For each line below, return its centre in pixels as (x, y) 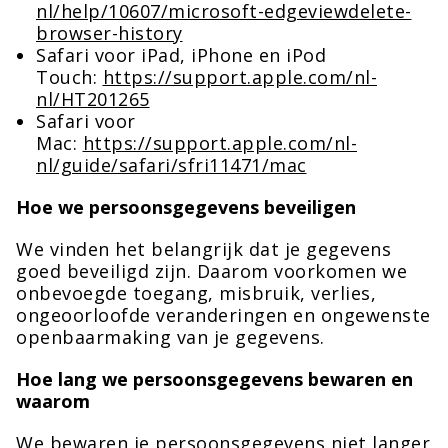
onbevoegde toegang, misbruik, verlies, (196, 293)
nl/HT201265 (93, 99)
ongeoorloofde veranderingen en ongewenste (223, 315)
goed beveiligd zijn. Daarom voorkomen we (211, 271)
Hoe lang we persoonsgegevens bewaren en (214, 379)
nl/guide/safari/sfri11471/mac (171, 165)
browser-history (109, 33)
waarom (53, 401)
